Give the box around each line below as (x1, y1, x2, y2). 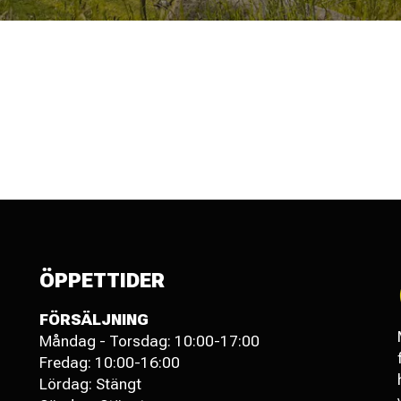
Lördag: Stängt (39, 375, 141, 393)
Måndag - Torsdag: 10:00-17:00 (39, 332, 260, 350)
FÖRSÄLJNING (39, 311, 166, 328)
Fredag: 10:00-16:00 (39, 354, 180, 371)
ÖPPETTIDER (39, 269, 165, 293)
